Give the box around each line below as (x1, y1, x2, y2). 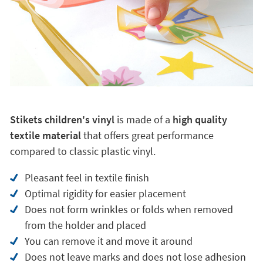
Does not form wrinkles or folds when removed (24, 203, 233, 216)
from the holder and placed (24, 218, 146, 232)
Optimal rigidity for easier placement (24, 187, 186, 200)
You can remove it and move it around (24, 234, 193, 248)
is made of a (116, 113, 173, 126)
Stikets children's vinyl (9, 113, 117, 126)
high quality (172, 113, 227, 126)
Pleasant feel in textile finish (24, 171, 149, 184)
